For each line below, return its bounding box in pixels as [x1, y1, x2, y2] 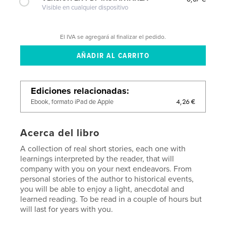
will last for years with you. [20, 204, 114, 214]
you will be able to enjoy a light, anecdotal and [20, 184, 185, 194]
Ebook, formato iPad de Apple [31, 97, 114, 106]
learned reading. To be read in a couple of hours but [20, 194, 202, 204]
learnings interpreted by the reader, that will [20, 153, 175, 164]
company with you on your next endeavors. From [20, 163, 192, 174]
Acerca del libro [20, 127, 100, 139]
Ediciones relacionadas [31, 85, 127, 96]
